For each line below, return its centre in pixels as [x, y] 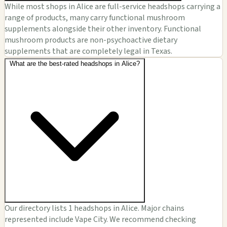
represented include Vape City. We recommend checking [100, 219]
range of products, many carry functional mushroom [95, 17]
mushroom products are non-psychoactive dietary [91, 40]
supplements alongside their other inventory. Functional [103, 29]
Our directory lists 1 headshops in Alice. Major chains [94, 208]
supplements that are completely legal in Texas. [88, 51]
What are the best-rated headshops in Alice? [75, 63]
